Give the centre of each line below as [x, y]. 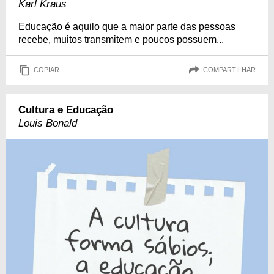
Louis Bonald [48, 123]
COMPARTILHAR [229, 70]
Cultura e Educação [66, 109]
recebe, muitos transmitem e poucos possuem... [121, 39]
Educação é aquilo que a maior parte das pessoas [127, 26]
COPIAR [46, 70]
